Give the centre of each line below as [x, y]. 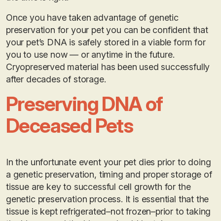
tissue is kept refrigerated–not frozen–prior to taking [109, 211]
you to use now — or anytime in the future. [90, 54]
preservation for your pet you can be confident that [107, 30]
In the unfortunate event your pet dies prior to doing [109, 162]
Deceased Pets [70, 125]
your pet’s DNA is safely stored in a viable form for [106, 42]
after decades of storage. [56, 79]
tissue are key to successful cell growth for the [98, 186]
